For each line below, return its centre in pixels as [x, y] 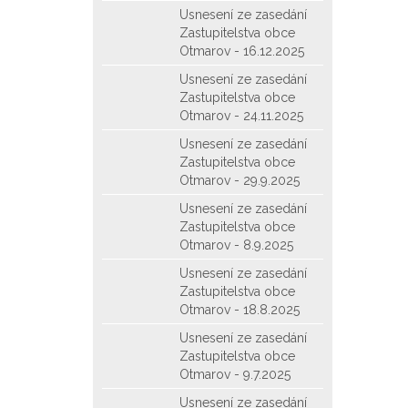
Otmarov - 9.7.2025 [235, 374]
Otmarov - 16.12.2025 [242, 51]
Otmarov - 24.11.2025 [241, 116]
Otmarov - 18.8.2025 [240, 310]
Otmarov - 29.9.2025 [240, 180]
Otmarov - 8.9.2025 [236, 245]
